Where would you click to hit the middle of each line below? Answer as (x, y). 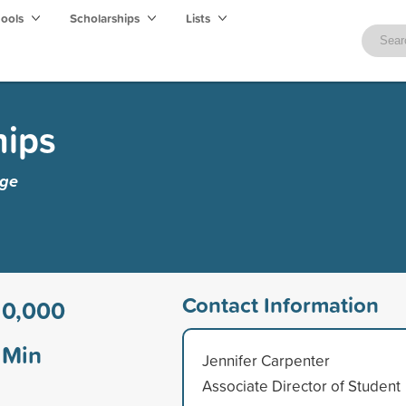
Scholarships (106, 18)
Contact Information (280, 304)
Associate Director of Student (301, 385)
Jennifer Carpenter (266, 360)
